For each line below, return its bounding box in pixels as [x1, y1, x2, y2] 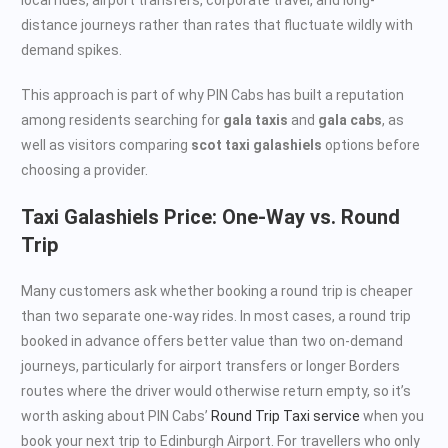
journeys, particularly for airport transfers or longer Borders [21, 357, 400, 374]
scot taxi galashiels [191, 136, 322, 153]
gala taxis [223, 111, 288, 128]
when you [360, 407, 424, 424]
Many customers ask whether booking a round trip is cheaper [21, 282, 413, 299]
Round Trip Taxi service [211, 407, 360, 424]
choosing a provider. [21, 161, 148, 178]
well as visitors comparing [21, 136, 191, 153]
